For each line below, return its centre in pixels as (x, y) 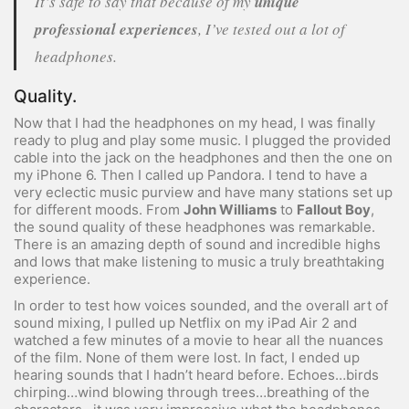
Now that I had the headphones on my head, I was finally (194, 123)
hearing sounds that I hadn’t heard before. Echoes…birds (196, 374)
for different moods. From (99, 210)
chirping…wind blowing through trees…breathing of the (192, 392)
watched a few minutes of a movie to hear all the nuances (199, 340)
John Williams (230, 210)
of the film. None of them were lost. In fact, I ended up (187, 357)
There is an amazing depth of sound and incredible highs (197, 244)
